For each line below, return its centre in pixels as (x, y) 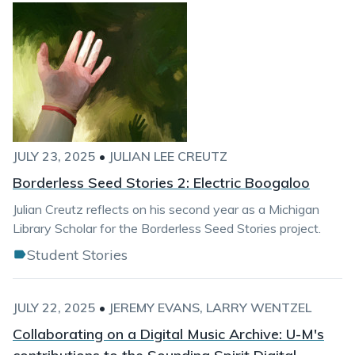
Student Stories (77, 255)
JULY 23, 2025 (54, 156)
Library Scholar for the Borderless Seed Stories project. (167, 228)
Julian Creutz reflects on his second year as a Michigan (166, 209)
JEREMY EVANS (154, 307)
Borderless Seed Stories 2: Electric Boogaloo (161, 183)
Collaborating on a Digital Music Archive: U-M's (168, 334)
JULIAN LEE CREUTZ (168, 156)
